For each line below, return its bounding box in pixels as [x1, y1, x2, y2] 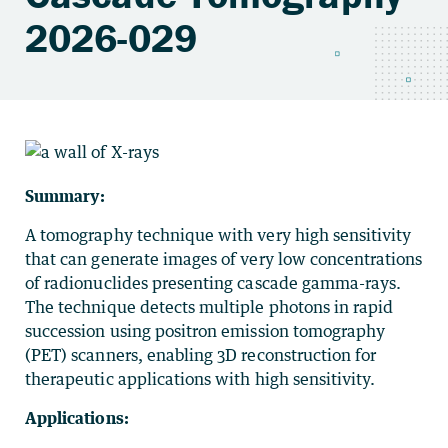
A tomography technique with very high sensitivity [25, 225, 412, 245]
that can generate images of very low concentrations [25, 249, 423, 269]
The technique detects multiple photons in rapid [25, 297, 394, 317]
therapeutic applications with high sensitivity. [25, 369, 376, 389]
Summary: [25, 186, 106, 206]
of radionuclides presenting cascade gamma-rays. [25, 273, 402, 293]
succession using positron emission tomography [25, 321, 386, 341]
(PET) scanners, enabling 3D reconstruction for [25, 345, 377, 365]
